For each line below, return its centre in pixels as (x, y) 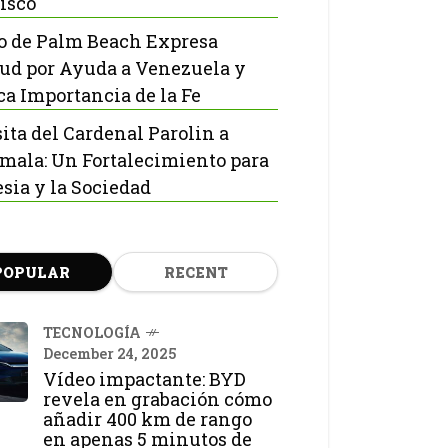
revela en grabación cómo (157, 399)
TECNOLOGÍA (92, 332)
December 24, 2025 (109, 353)
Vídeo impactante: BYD (144, 379)
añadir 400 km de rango (147, 419)
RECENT (195, 272)
